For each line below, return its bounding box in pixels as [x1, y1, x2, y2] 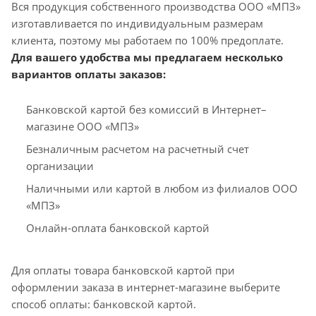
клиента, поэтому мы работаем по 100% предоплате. [11, 32, 284, 47]
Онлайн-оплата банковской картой [26, 220, 209, 235]
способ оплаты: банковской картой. [11, 296, 196, 311]
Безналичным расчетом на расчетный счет [26, 141, 249, 156]
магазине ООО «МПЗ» [26, 119, 139, 133]
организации [26, 158, 94, 173]
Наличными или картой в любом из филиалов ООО [26, 181, 298, 195]
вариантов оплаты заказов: [11, 66, 166, 81]
